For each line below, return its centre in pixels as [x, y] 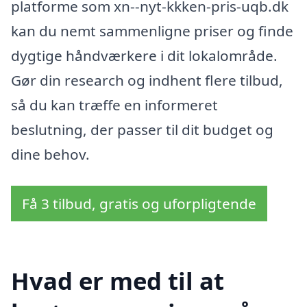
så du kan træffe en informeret [114, 105]
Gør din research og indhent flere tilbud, [147, 80]
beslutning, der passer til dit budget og [142, 129]
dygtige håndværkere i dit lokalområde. [144, 55]
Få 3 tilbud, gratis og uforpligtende [139, 203]
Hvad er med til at [118, 281]
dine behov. [50, 154]
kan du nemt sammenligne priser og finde [152, 30]
